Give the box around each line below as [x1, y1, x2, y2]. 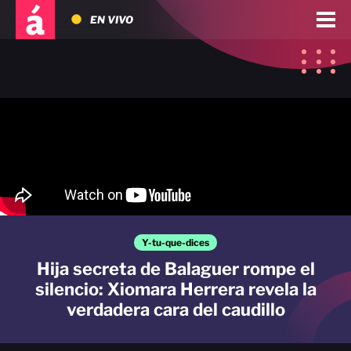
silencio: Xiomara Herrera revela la [34, 279, 317, 299]
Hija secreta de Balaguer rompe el [36, 259, 315, 279]
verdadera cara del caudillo [66, 299, 285, 320]
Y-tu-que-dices [142, 237, 209, 248]
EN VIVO [90, 13, 133, 26]
